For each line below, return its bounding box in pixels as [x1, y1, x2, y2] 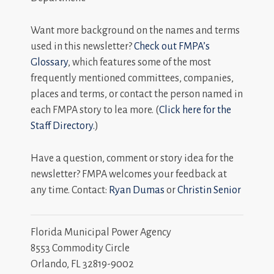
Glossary [31, 57, 68, 68]
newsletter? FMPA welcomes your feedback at [31, 169, 227, 180]
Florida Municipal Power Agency [31, 227, 171, 238]
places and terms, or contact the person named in [31, 89, 243, 100]
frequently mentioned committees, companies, [31, 73, 234, 84]
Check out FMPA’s [134, 41, 210, 52]
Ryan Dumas [109, 185, 165, 196]
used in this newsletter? [31, 41, 134, 52]
